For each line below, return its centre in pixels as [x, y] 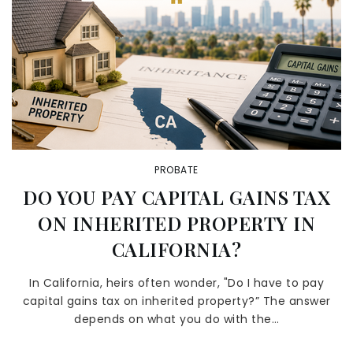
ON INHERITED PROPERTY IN [176, 223]
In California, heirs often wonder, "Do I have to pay [176, 283]
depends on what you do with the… [176, 319]
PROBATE [176, 170]
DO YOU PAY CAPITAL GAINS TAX [176, 197]
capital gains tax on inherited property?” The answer [176, 301]
